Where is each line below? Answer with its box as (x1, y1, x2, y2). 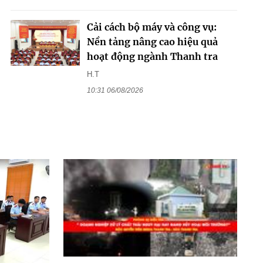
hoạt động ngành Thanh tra (86, 50, 218, 62)
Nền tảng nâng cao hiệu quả (86, 35, 218, 48)
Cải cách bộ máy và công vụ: (86, 21, 217, 33)
